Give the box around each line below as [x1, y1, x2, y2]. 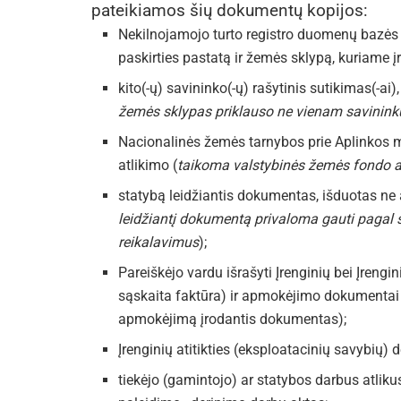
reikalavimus [118, 234, 199, 252]
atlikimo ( [118, 157, 177, 175]
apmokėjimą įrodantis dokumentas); [118, 311, 346, 328]
